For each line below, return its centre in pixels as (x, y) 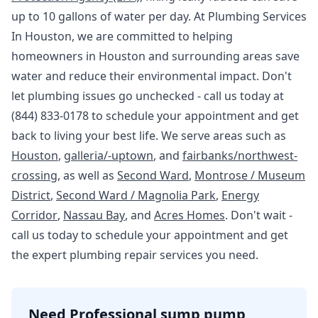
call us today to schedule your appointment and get (150, 235)
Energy (240, 195)
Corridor (34, 215)
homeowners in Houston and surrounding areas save (155, 56)
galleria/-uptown (109, 155)
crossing (34, 175)
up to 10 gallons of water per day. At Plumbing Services (159, 16)
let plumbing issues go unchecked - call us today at (148, 96)
